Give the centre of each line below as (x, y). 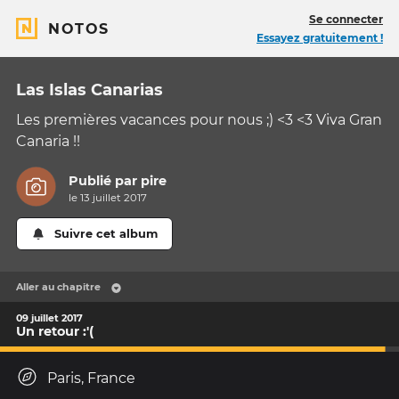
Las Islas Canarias (90, 90)
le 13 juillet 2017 (108, 198)
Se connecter (346, 19)
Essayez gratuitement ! (320, 38)
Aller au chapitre (58, 287)
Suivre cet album (106, 234)
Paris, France (91, 379)
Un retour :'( (55, 331)
